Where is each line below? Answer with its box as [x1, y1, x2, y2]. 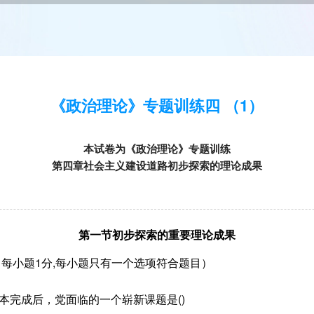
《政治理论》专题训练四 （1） [50, 94, 264, 116]
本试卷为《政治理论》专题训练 [83, 141, 231, 156]
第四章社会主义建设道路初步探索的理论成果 [52, 158, 262, 173]
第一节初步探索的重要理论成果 [78, 226, 235, 243]
